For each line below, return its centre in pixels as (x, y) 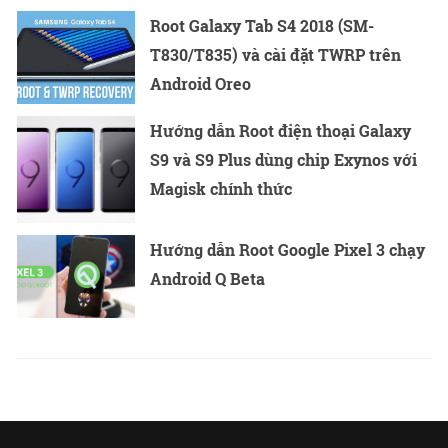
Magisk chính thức (221, 189)
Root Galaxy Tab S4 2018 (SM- (262, 26)
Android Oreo (201, 84)
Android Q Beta (208, 278)
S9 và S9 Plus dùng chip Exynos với (284, 160)
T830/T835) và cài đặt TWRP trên (276, 55)
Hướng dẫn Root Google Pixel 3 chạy (288, 249)
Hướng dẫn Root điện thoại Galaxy (281, 131)
